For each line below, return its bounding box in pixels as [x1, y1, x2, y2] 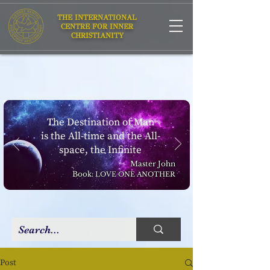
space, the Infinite [59, 143, 142, 157]
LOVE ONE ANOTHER [95, 170, 175, 178]
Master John [130, 159, 175, 168]
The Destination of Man [46, 116, 154, 129]
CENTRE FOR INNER [61, 22, 133, 31]
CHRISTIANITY [71, 31, 124, 40]
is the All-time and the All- [40, 130, 160, 143]
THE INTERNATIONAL [57, 13, 137, 22]
